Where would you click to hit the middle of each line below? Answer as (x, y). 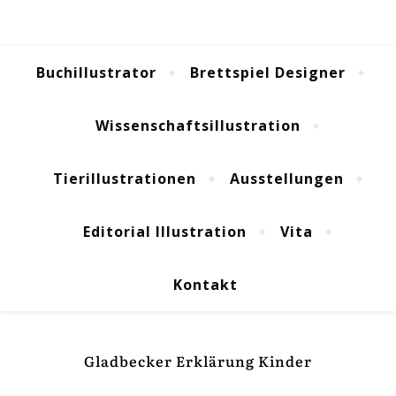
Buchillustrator (96, 72)
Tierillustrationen (124, 179)
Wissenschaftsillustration (198, 126)
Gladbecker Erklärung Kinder (198, 361)
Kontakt (206, 285)
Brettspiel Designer (267, 72)
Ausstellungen (286, 179)
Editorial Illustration (165, 232)
